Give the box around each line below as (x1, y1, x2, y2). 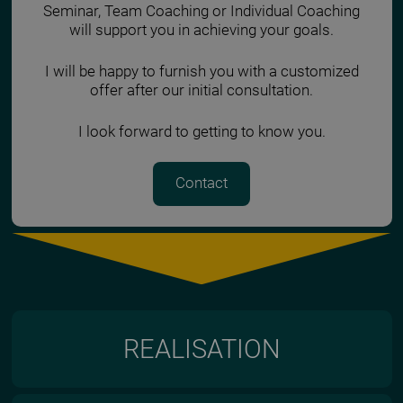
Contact (175, 175, 228, 193)
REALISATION (122, 333, 281, 364)
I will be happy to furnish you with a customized (44, 63, 359, 81)
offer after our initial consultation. (90, 82, 313, 100)
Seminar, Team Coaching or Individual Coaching (43, 3, 360, 21)
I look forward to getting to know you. (77, 123, 326, 141)
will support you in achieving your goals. (69, 22, 334, 40)
